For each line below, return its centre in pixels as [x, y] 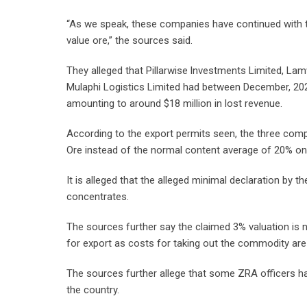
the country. [93, 290]
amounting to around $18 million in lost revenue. [174, 103]
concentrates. [98, 197]
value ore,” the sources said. [130, 40]
